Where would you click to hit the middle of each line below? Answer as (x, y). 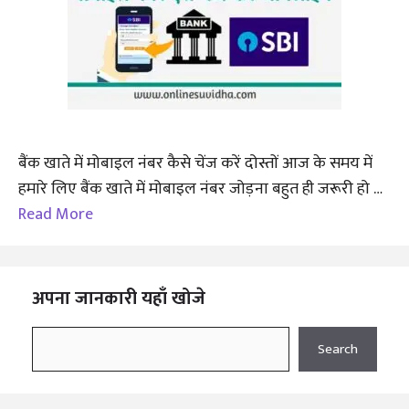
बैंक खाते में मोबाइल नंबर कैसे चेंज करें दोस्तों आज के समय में (195, 163)
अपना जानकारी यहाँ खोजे (119, 299)
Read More (56, 215)
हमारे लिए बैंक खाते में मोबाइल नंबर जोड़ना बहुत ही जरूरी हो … (200, 189)
